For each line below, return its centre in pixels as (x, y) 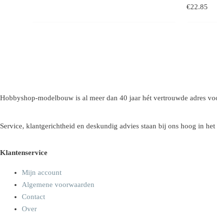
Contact (33, 196)
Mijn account (42, 172)
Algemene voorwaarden (58, 184)
